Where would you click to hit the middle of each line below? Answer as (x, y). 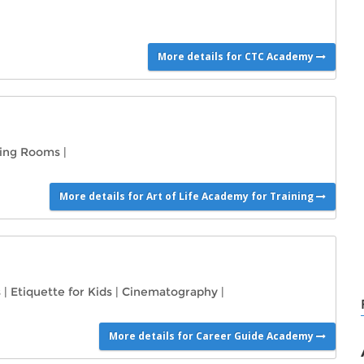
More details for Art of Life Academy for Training (188, 196)
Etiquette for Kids (61, 292)
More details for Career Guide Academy (213, 336)
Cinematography (170, 292)
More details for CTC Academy (237, 56)
